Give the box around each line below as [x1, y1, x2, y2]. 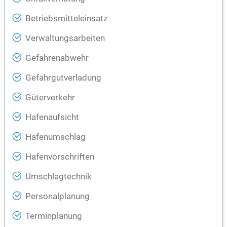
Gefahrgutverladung [25, 73, 101, 83]
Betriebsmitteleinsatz [25, 14, 107, 24]
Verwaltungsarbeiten [25, 33, 105, 44]
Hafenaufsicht [25, 112, 79, 123]
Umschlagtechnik [25, 172, 92, 182]
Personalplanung [25, 192, 90, 202]
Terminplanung [25, 211, 82, 221]
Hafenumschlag [25, 132, 86, 142]
